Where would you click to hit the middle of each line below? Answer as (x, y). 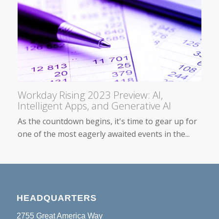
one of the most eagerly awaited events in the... (104, 134)
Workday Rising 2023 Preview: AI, (90, 95)
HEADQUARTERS (56, 198)
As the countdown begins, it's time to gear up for (107, 121)
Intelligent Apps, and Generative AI (94, 105)
